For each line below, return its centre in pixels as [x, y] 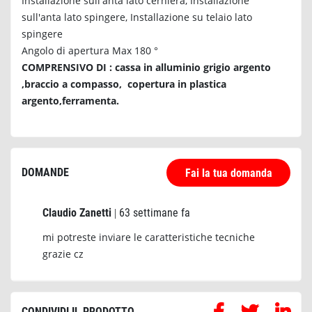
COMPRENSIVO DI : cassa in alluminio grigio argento [146, 67]
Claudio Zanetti [77, 213]
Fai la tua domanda [228, 173]
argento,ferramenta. [70, 100]
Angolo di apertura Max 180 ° [90, 50]
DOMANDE [45, 172]
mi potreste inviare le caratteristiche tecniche [149, 237]
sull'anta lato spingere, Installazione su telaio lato [137, 17]
